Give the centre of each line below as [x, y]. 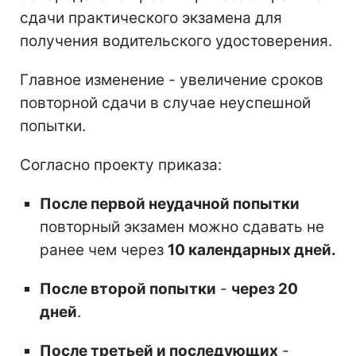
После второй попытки [128, 289]
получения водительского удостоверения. [176, 41]
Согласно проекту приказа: [121, 165]
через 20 [265, 289]
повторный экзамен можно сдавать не [182, 227]
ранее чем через [104, 250]
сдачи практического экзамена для [151, 18]
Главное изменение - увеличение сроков [172, 80]
